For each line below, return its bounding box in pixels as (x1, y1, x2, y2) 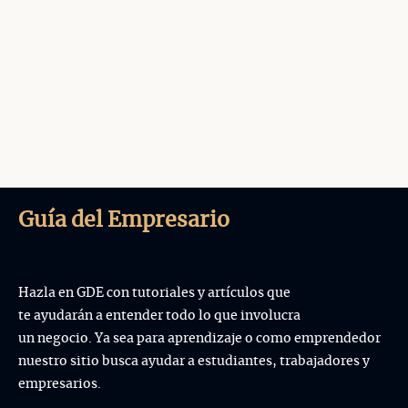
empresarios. (18, 376, 101, 391)
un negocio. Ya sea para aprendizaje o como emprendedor (18, 331, 381, 345)
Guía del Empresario (18, 209, 229, 231)
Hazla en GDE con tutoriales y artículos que (18, 285, 291, 300)
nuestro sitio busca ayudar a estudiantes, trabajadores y (18, 353, 370, 368)
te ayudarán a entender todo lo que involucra (18, 308, 301, 322)
